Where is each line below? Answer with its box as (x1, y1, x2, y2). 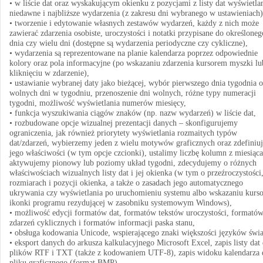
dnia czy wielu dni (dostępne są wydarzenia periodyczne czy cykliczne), (9, 39, 248, 48)
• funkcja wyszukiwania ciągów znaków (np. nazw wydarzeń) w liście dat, (9, 109, 256, 117)
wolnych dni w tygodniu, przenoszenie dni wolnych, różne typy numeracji (9, 89, 256, 97)
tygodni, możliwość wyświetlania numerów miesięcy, (9, 99, 186, 107)
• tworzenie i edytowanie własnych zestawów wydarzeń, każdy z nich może (9, 19, 259, 28)
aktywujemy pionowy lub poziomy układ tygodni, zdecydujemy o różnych (9, 159, 257, 167)
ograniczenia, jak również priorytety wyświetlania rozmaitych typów (9, 129, 237, 137)
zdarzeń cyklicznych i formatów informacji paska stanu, (9, 218, 195, 227)
